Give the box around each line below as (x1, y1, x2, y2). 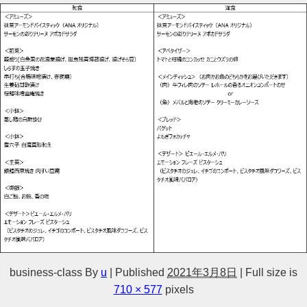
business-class (10, 267, 82, 278)
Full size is (243, 267, 297, 278)
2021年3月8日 (167, 267, 237, 278)
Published (115, 267, 164, 278)
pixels (162, 284, 194, 295)
